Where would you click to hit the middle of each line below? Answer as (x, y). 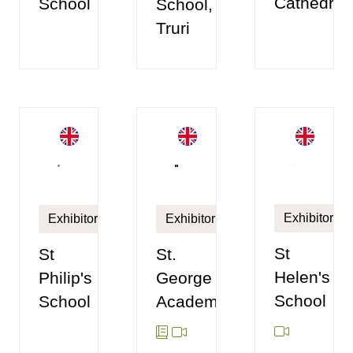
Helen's (302, 277)
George (184, 278)
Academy (192, 302)
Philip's (65, 278)
